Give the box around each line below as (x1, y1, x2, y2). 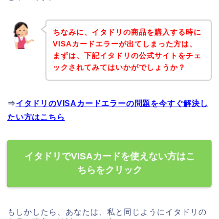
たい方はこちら (7, 113, 65, 122)
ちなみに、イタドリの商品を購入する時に (52, 28, 201, 37)
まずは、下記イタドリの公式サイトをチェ (52, 51, 201, 60)
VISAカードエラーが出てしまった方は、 (52, 40, 197, 48)
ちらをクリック (77, 165, 142, 175)
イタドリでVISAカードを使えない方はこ (24, 151, 195, 162)
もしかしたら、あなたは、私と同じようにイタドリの (7, 208, 207, 217)
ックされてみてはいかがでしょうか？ (52, 63, 186, 72)
